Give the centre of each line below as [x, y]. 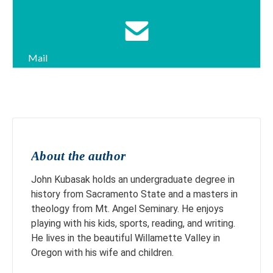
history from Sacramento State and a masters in [134, 194]
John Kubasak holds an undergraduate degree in [133, 179]
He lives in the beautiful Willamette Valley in [126, 238]
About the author [79, 156]
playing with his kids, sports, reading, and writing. [133, 223]
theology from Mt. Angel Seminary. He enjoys [127, 209]
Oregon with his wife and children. [102, 253]
